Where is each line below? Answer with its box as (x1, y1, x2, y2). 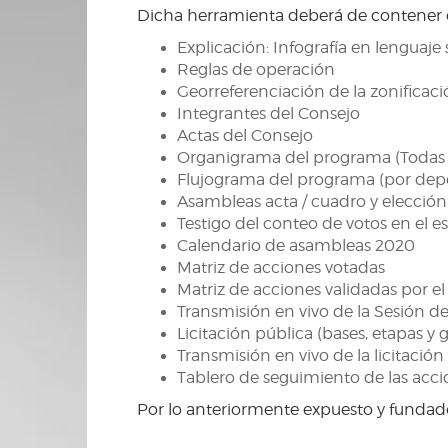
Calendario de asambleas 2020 (177, 235, 415, 255)
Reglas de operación (177, 59, 335, 79)
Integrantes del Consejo (177, 103, 360, 123)
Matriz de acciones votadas (177, 257, 385, 277)
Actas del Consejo (177, 125, 313, 145)
